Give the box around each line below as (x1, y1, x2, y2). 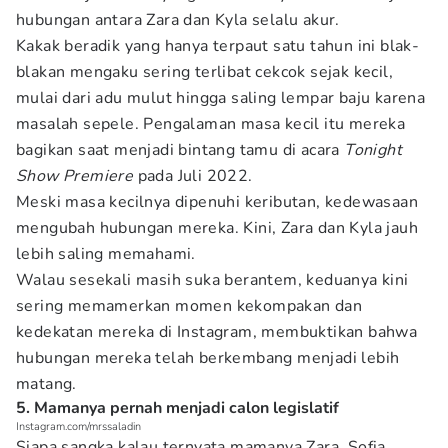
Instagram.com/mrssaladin (16, 419, 141, 434)
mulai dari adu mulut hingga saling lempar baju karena (16, 87, 426, 109)
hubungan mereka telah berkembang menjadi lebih (16, 347, 400, 369)
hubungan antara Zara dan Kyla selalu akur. (16, 9, 340, 31)
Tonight (344, 139, 403, 161)
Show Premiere (16, 165, 134, 187)
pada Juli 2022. (133, 165, 253, 187)
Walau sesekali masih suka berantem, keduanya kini (16, 269, 409, 291)
